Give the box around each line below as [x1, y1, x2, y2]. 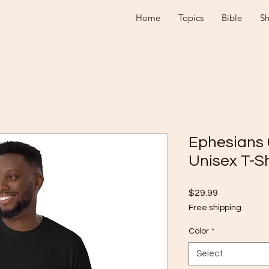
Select [196, 249, 223, 258]
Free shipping [189, 203, 241, 212]
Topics [178, 12, 204, 23]
